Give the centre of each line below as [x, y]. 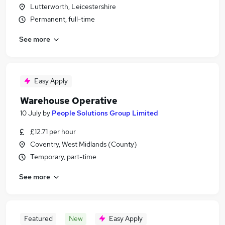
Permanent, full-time [63, 19]
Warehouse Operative [69, 101]
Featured [38, 218]
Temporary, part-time [63, 157]
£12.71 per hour [53, 132]
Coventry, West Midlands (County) [84, 144]
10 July [31, 113]
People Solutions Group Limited [105, 113]
